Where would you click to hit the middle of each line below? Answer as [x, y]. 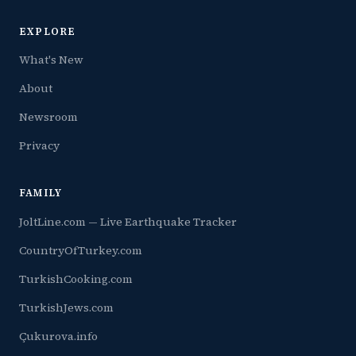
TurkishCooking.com [76, 279]
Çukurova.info [58, 336]
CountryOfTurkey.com [81, 250]
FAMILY [41, 193]
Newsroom [48, 117]
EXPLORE [48, 31]
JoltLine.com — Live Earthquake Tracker [128, 221]
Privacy [39, 146]
